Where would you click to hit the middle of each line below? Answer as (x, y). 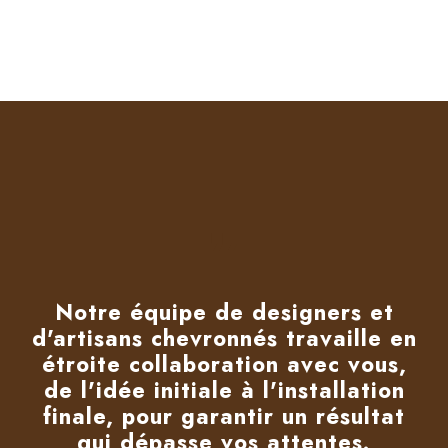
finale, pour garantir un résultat (224, 415)
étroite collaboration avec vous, (224, 363)
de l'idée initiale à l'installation (224, 389)
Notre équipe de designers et (224, 311)
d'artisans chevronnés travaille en (224, 337)
